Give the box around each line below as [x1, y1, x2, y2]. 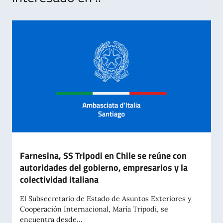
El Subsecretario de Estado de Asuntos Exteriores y [20, 194, 192, 204]
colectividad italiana [20, 173, 99, 187]
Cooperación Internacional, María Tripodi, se [20, 205, 168, 214]
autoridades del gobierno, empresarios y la [20, 161, 188, 175]
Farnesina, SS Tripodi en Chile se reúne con [20, 149, 187, 163]
